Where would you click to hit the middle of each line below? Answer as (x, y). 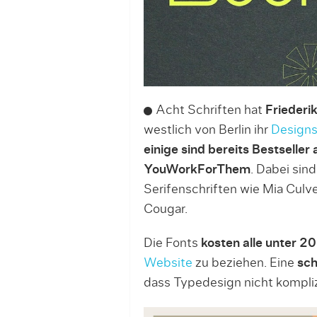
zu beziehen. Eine (244, 263)
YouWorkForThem (197, 169)
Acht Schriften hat (210, 110)
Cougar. (165, 209)
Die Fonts (172, 243)
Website (168, 263)
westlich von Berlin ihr (207, 130)
